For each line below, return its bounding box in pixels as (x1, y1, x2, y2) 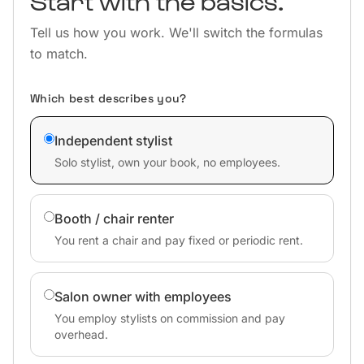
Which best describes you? (30, 91, 187, 106)
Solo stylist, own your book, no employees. (54, 155, 280, 169)
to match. (30, 45, 88, 62)
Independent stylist (54, 132, 172, 149)
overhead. (54, 327, 108, 341)
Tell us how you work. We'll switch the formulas (30, 24, 323, 41)
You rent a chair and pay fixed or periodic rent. (54, 233, 303, 247)
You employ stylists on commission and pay (54, 311, 285, 325)
